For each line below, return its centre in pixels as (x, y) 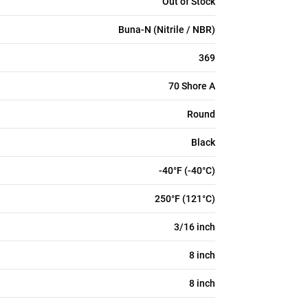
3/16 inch (195, 227)
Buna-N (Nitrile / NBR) (167, 30)
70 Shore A (192, 86)
